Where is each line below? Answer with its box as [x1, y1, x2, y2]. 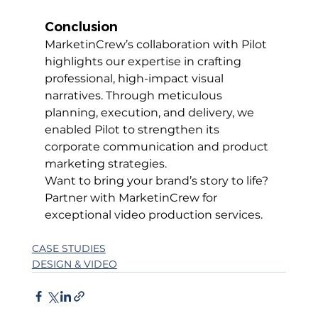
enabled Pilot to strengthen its [44, 123, 222, 137]
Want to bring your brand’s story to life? [44, 174, 271, 188]
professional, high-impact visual [44, 72, 226, 86]
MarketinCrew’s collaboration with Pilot [44, 38, 270, 52]
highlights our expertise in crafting [44, 55, 244, 69]
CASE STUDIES [31, 242, 106, 256]
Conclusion [44, 19, 118, 35]
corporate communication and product [44, 140, 271, 154]
